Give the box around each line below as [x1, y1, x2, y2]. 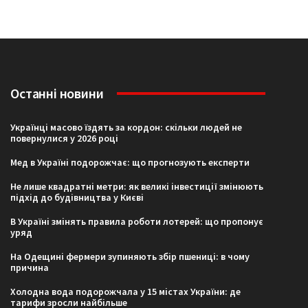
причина [10, 261, 49, 274]
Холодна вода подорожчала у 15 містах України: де [10, 285, 241, 298]
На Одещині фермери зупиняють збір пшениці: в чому [10, 250, 250, 263]
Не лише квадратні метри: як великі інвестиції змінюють [10, 180, 264, 193]
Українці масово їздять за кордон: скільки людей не [10, 121, 243, 134]
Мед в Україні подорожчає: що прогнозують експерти [10, 156, 250, 169]
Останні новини [10, 85, 104, 102]
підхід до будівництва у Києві [10, 191, 144, 204]
